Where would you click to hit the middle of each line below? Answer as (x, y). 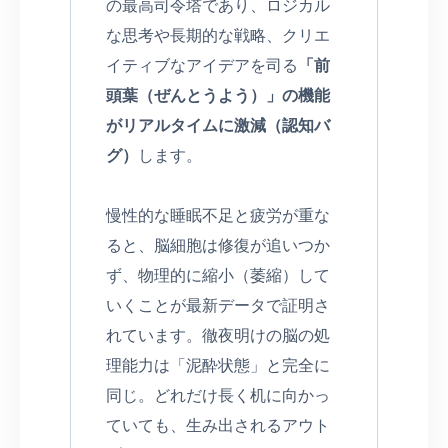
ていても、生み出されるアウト (218, 424)
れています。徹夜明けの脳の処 (218, 334)
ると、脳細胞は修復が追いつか (218, 244)
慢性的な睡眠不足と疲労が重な (218, 214)
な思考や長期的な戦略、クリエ (218, 34)
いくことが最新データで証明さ (218, 304)
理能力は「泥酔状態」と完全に (218, 364)
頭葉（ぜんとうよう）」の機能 (218, 94)
